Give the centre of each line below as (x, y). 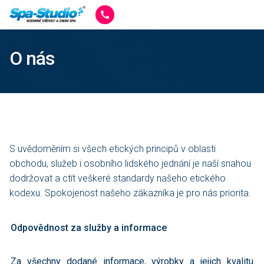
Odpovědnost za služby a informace (89, 228)
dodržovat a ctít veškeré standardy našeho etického (118, 178)
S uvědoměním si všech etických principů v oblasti (113, 149)
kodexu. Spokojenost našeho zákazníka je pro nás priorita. (130, 193)
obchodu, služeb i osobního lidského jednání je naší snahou (130, 164)
